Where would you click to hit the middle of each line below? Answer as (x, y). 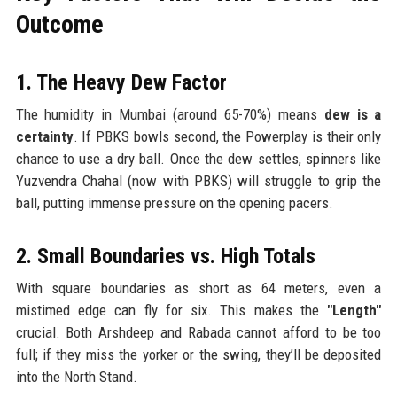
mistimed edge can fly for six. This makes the (171, 311)
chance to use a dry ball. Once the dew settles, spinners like (198, 159)
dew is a (353, 115)
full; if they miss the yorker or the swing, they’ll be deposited (198, 355)
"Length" (354, 311)
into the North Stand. (76, 377)
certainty (44, 137)
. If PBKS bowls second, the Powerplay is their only (227, 137)
